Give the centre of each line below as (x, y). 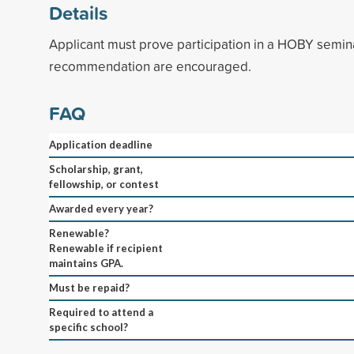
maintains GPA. (86, 263)
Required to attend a (101, 312)
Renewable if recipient (106, 248)
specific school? (88, 327)
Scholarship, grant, (96, 169)
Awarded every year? (101, 208)
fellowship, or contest (104, 184)
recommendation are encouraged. (150, 66)
